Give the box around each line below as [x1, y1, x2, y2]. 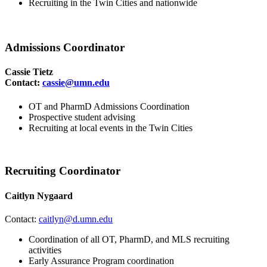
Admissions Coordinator [5, 41, 125, 54]
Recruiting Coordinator [5, 164, 120, 178]
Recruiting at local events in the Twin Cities [29, 122, 193, 133]
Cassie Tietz [5, 67, 53, 77]
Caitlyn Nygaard [5, 190, 73, 201]
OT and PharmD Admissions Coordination [29, 101, 190, 111]
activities [29, 244, 61, 255]
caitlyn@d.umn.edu [39, 213, 113, 224]
